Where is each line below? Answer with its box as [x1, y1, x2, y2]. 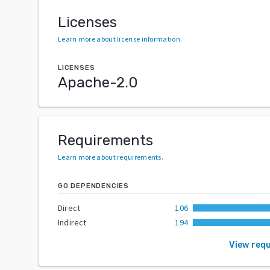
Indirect [58, 216, 87, 228]
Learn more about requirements [58, 152, 162, 162]
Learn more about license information [58, 34, 180, 43]
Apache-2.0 [58, 74, 138, 91]
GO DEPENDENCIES [58, 181, 129, 190]
